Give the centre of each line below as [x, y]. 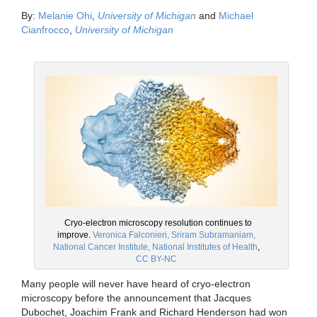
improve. [75, 235]
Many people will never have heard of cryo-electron [136, 283]
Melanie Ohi [65, 16]
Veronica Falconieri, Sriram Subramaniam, [174, 235]
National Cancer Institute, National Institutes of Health [155, 247]
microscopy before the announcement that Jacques [136, 298]
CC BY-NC [156, 259]
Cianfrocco [45, 30]
